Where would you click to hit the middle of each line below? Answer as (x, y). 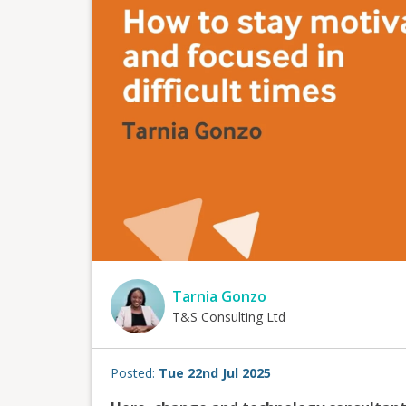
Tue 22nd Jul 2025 (215, 372)
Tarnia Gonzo (219, 297)
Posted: (135, 372)
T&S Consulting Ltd (229, 317)
